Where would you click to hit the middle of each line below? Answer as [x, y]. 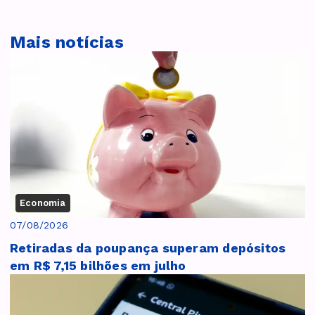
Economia [43, 202]
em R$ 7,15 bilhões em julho [98, 265]
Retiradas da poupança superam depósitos [148, 247]
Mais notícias [67, 43]
